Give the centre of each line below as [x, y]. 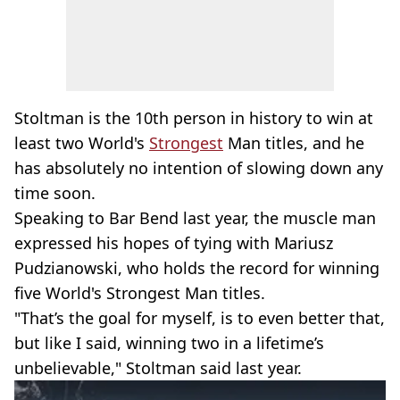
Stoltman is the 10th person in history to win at [194, 118]
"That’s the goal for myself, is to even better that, [200, 318]
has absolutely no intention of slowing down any [199, 168]
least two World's [82, 143]
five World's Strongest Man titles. [140, 293]
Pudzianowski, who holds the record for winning [197, 268]
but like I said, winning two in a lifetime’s [169, 343]
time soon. [55, 193]
